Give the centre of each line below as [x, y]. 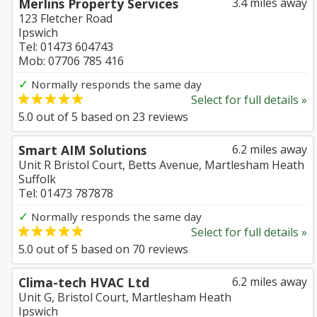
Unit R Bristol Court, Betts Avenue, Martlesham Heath [161, 165]
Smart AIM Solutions [82, 150]
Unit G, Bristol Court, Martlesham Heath [125, 297]
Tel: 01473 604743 [66, 47]
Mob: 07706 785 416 [71, 61]
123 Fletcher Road [65, 18]
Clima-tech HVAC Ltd [84, 282]
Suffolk [37, 179]
